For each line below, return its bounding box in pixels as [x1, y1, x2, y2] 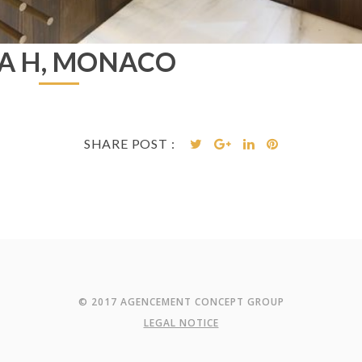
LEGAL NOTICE [143, 315, 219, 330]
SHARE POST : [83, 135, 175, 151]
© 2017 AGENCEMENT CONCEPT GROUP [78, 294, 284, 309]
